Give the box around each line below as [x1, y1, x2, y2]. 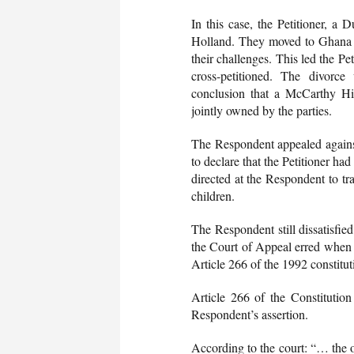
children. [191, 186, 235, 204]
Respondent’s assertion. [191, 305, 308, 322]
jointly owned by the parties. [191, 101, 332, 119]
